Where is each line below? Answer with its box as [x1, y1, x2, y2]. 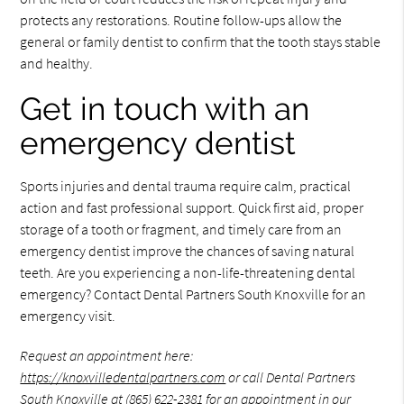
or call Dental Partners [225, 367, 356, 386]
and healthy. [20, 53, 94, 72]
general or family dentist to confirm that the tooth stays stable [20, 32, 381, 50]
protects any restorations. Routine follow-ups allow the [20, 10, 343, 29]
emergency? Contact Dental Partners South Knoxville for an [20, 284, 367, 303]
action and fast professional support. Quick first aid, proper [20, 197, 364, 216]
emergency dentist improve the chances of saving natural [20, 241, 355, 260]
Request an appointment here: [20, 345, 194, 364]
